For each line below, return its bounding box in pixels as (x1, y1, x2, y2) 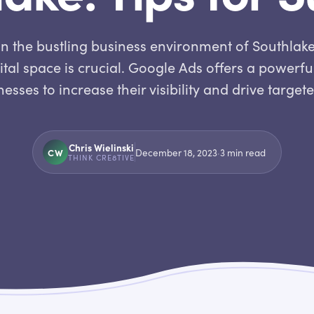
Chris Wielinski (68, 141, 134, 154)
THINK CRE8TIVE (68, 152, 135, 163)
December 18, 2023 (135, 145, 217, 159)
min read (224, 145, 266, 159)
